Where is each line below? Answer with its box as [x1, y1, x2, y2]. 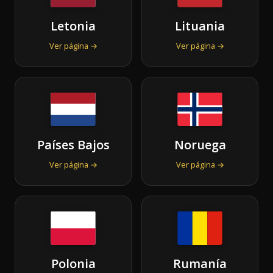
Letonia [51, 17, 96, 34]
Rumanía [173, 255, 227, 272]
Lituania [175, 17, 225, 34]
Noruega [174, 136, 226, 153]
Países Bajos [37, 136, 110, 153]
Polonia [51, 255, 96, 272]
